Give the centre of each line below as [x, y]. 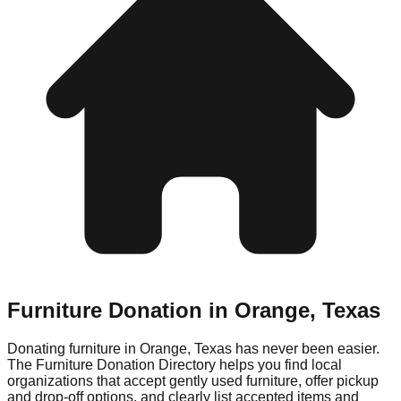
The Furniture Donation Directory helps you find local [175, 364]
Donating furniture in [73, 348]
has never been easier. [306, 348]
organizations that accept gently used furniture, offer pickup [193, 380]
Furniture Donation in [121, 310]
